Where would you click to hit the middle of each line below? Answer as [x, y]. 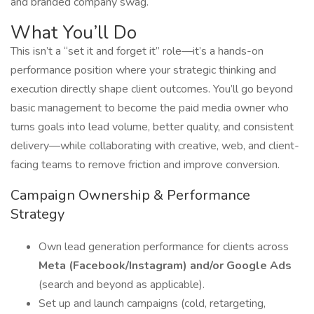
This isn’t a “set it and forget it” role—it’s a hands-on [137, 51]
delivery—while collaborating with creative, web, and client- [155, 146]
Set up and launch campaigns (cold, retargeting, [152, 303]
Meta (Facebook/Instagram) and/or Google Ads [165, 266]
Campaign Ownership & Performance [130, 195]
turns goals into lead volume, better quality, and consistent [152, 127]
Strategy [37, 214]
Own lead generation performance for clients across [164, 247]
